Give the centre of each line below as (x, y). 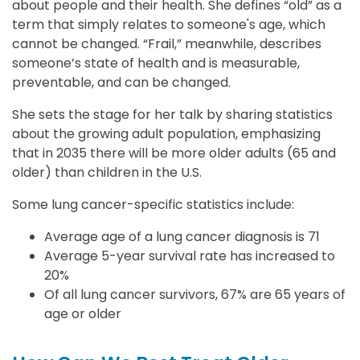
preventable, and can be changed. (123, 83)
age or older (84, 314)
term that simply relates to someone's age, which (169, 25)
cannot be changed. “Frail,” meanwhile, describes (167, 44)
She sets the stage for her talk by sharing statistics (172, 115)
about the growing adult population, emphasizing (166, 134)
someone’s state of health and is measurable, (156, 63)
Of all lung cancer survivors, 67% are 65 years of (195, 295)
